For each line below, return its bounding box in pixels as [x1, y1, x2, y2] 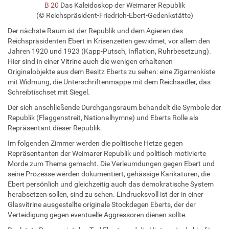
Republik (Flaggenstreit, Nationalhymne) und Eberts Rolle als [8, 113, 198, 122]
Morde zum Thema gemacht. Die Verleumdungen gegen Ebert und [8, 159, 215, 168]
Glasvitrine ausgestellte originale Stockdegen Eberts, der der [8, 200, 196, 209]
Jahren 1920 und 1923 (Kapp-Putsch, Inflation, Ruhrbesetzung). [8, 47, 211, 55]
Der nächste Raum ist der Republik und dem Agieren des [8, 26, 183, 35]
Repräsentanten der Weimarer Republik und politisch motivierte [8, 149, 206, 157]
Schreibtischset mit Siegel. [8, 87, 90, 96]
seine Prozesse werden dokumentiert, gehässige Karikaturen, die [8, 169, 210, 178]
